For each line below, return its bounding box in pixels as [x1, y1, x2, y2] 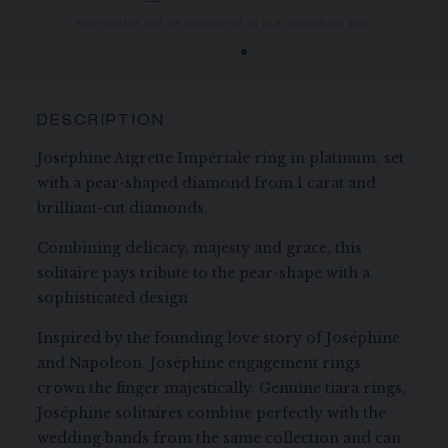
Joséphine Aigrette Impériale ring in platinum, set [37, 148, 405, 167]
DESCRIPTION [37, 114, 166, 129]
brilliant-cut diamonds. [37, 198, 209, 217]
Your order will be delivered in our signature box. [74, 18, 375, 30]
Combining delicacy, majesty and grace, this [37, 238, 363, 257]
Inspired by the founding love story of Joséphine [37, 328, 401, 347]
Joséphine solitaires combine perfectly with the [37, 403, 387, 422]
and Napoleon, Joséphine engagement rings [37, 353, 362, 372]
